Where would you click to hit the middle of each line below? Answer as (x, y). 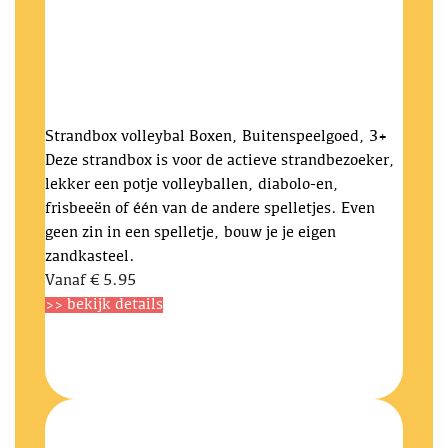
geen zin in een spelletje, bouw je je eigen (190, 233)
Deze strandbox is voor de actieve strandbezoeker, (220, 161)
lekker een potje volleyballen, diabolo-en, (192, 185)
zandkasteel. (90, 257)
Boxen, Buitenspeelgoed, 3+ (288, 137)
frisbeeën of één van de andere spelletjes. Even (210, 209)
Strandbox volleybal (115, 137)
